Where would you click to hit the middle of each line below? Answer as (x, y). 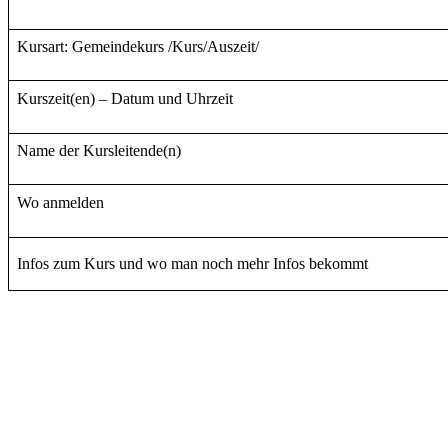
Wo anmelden (60, 202)
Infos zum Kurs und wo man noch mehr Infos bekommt (192, 263)
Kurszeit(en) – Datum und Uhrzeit (125, 98)
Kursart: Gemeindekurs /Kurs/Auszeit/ (138, 46)
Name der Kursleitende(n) (99, 150)
